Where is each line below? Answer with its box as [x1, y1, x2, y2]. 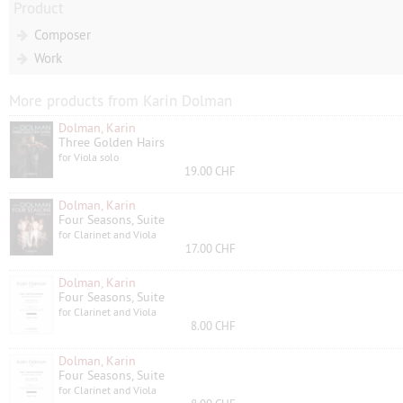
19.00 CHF [184, 164, 236, 178]
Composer [31, 26, 91, 43]
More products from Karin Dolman [9, 91, 232, 111]
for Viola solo [58, 150, 119, 164]
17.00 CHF [185, 240, 236, 255]
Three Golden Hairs [58, 134, 165, 150]
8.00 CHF [191, 318, 236, 333]
